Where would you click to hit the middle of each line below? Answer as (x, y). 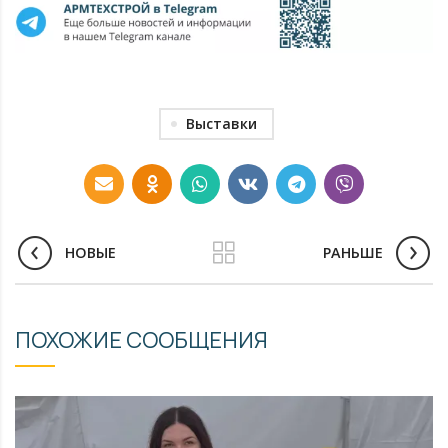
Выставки (221, 123)
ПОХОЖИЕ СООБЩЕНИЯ (141, 339)
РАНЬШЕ (352, 253)
